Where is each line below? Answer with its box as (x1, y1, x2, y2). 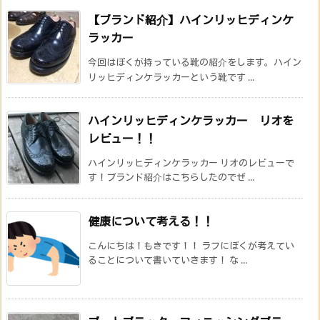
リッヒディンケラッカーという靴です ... (88, 70, 254, 84)
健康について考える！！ (88, 213, 214, 229)
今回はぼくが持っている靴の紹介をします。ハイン (88, 55, 301, 69)
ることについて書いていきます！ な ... (88, 253, 247, 266)
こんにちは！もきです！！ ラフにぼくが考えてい (88, 239, 294, 252)
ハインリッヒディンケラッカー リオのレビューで (88, 156, 294, 169)
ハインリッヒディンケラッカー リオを (88, 112, 294, 129)
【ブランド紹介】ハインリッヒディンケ (88, 11, 294, 28)
